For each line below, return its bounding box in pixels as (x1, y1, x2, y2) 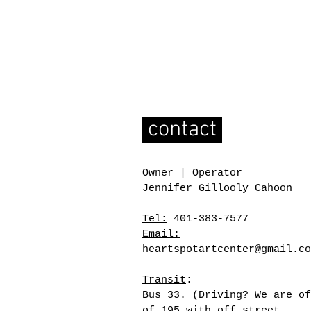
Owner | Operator (142, 167, 242, 179)
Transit (142, 274, 186, 286)
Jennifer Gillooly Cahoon (142, 182, 292, 194)
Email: (142, 228, 180, 240)
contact (142, 116, 222, 143)
